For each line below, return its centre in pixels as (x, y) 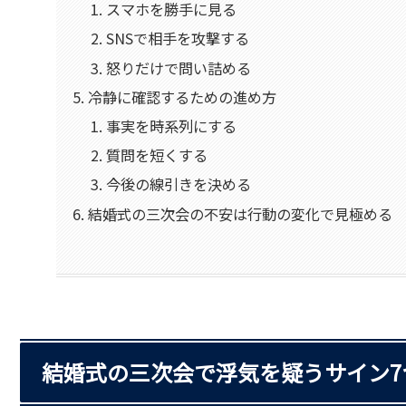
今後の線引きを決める (178, 184)
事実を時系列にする (171, 126)
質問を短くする (156, 155)
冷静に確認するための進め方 (183, 97)
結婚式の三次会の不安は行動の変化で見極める (241, 213)
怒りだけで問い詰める (178, 68)
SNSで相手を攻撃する (177, 39)
